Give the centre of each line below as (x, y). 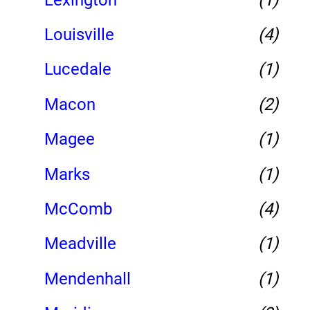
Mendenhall (88, 279)
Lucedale (78, 70)
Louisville (79, 35)
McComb (78, 209)
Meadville (80, 244)
